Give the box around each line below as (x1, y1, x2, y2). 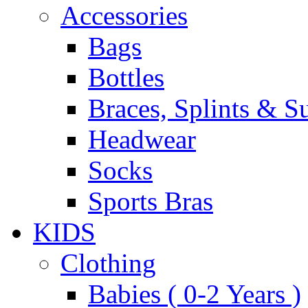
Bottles (88, 63, 164, 92)
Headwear (88, 124, 196, 154)
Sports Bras (88, 186, 213, 216)
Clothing (60, 248, 156, 278)
